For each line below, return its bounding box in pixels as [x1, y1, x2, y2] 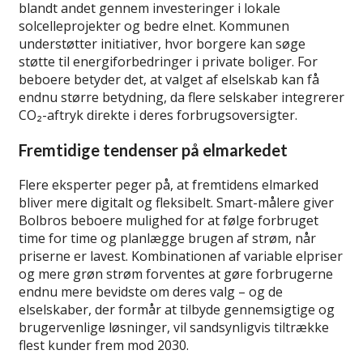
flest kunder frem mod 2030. [19, 336, 189, 355]
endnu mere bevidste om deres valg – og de [19, 283, 283, 301]
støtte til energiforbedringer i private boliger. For [19, 53, 318, 71]
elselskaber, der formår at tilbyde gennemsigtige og [19, 301, 335, 319]
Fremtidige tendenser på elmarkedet [19, 140, 288, 160]
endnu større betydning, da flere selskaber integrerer [19, 88, 344, 107]
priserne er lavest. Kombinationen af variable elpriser [19, 247, 343, 266]
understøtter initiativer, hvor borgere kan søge [19, 35, 305, 53]
